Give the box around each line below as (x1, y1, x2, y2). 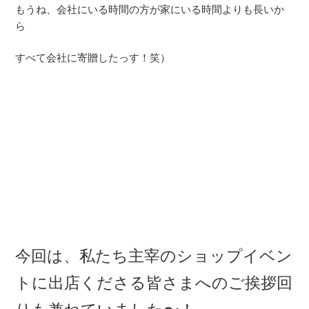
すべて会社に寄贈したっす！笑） (15, 52, 171, 64)
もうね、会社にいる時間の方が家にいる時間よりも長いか (15, 3, 285, 15)
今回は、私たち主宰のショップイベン (15, 247, 293, 266)
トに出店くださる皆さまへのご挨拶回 (15, 274, 293, 292)
